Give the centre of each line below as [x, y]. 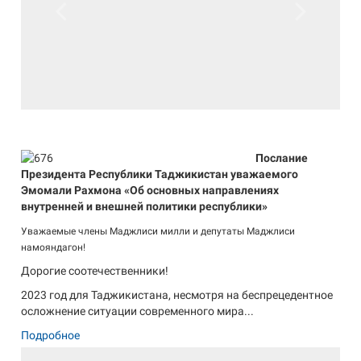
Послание [282, 158]
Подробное [51, 335]
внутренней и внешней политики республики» [145, 206]
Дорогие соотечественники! [95, 270]
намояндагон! [54, 247]
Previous [71, 34]
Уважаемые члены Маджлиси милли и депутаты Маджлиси [158, 231]
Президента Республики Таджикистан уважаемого [160, 174]
